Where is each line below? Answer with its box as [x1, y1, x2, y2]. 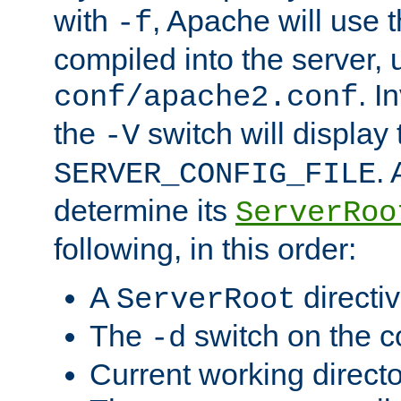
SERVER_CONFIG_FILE [54, 157, 376, 192]
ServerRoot [116, 282, 295, 317]
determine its [54, 192, 235, 227]
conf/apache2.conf [54, 80, 358, 115]
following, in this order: [54, 231, 356, 266]
